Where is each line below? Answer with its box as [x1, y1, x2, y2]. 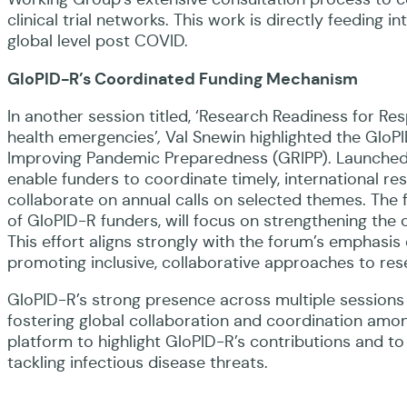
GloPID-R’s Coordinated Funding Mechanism [7, 67, 358, 89]
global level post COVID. [7, 30, 188, 51]
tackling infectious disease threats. [7, 352, 268, 372]
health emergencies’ [7, 126, 158, 147]
